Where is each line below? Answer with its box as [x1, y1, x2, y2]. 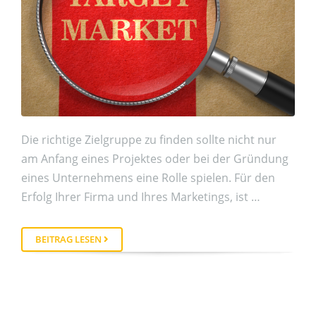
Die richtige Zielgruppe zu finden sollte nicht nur [21, 132, 276, 148]
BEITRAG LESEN [35, 232, 104, 245]
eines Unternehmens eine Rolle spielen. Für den [21, 170, 275, 186]
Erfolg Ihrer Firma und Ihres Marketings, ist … [21, 189, 260, 205]
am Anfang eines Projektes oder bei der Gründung [21, 151, 288, 167]
